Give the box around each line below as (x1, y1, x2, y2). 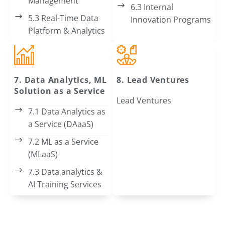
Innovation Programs (130, 14, 211, 25)
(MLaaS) (28, 149, 58, 160)
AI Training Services (28, 179, 101, 190)
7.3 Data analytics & (28, 166, 102, 178)
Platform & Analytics (28, 25, 105, 36)
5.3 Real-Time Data (28, 12, 98, 24)
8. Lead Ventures (117, 74, 189, 86)
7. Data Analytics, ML (14, 74, 107, 86)
